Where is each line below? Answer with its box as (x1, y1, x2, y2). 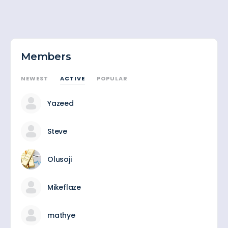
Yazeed (47, 98, 74, 108)
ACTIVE (60, 74, 85, 82)
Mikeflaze (47, 182, 81, 192)
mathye (47, 210, 75, 220)
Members (21, 50, 71, 63)
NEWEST (21, 74, 48, 82)
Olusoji (47, 154, 72, 164)
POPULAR (97, 74, 128, 82)
